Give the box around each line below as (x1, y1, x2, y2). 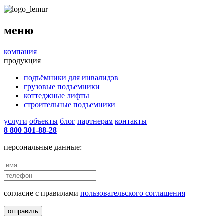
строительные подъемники (24, 100, 115, 109)
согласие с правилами (4, 188, 80, 197)
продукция (4, 56, 41, 65)
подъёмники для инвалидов (24, 73, 118, 82)
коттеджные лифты (24, 91, 89, 100)
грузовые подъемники (24, 82, 100, 91)
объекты (29, 116, 58, 125)
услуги (4, 116, 27, 125)
